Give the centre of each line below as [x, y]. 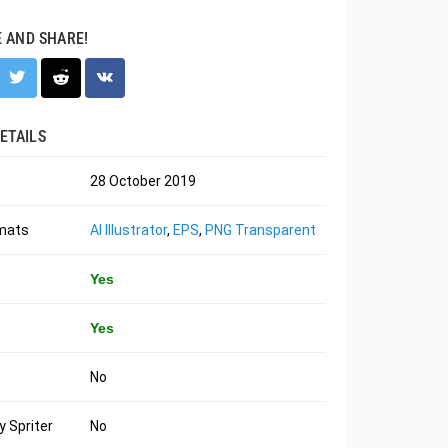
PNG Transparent [260, 230]
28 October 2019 [142, 181]
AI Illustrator [128, 230]
